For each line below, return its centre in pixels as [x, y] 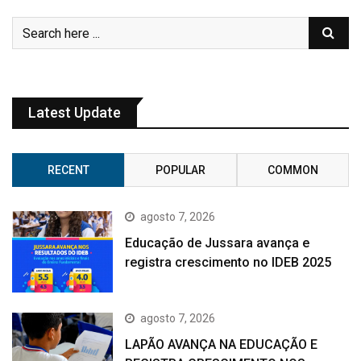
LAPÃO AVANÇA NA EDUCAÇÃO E [222, 344]
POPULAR [180, 170]
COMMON [293, 170]
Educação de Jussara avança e [218, 243]
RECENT [68, 170]
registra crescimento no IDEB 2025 [228, 263]
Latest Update [75, 113]
